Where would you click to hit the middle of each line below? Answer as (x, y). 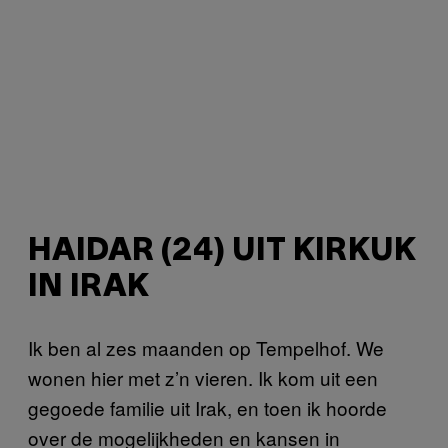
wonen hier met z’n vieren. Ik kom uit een (203, 377)
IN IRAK (88, 288)
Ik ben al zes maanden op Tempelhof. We (206, 347)
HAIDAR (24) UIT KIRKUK (222, 252)
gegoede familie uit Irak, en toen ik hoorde (207, 407)
